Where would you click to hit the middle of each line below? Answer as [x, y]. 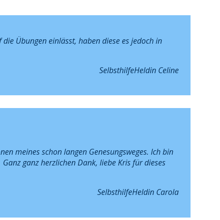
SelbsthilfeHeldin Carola [138, 192]
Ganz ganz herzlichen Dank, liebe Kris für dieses [84, 163]
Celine [168, 70]
